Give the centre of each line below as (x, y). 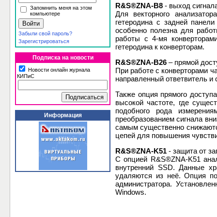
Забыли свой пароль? (45, 33)
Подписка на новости (63, 58)
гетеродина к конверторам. (160, 47)
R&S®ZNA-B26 (141, 62)
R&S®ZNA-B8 (139, 6)
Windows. (131, 192)
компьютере (45, 14)
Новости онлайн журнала (58, 70)
